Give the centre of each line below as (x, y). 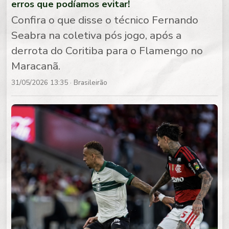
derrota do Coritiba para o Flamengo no (107, 51)
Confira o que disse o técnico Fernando (105, 20)
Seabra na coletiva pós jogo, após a (97, 36)
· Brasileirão (88, 83)
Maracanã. (36, 66)
